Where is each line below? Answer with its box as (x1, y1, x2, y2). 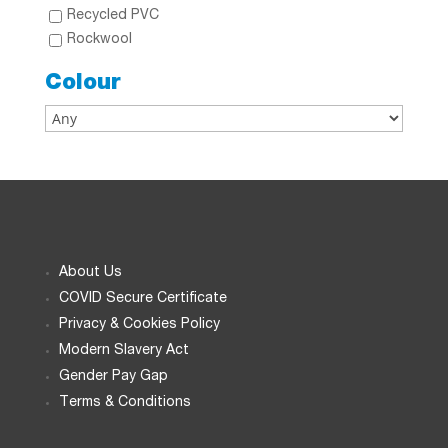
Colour (44, 72, 120, 95)
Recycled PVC (66, 8, 159, 23)
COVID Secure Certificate (58, 291, 227, 306)
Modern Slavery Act (58, 343, 189, 358)
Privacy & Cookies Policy (58, 317, 220, 332)
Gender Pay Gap (58, 369, 168, 384)
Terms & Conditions (58, 395, 191, 410)
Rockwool (66, 32, 132, 47)
